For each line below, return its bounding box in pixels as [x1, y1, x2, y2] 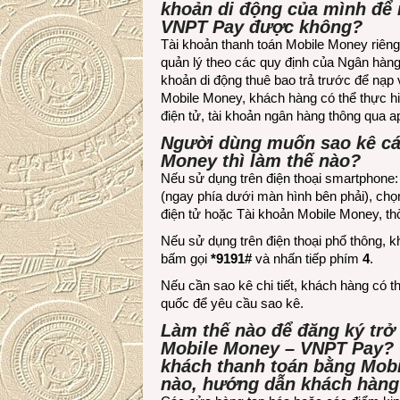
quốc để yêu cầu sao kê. [161, 296, 304, 311]
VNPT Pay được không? [161, 17, 362, 37]
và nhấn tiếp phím [252, 251, 362, 266]
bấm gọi [161, 251, 211, 266]
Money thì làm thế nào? [161, 151, 361, 171]
